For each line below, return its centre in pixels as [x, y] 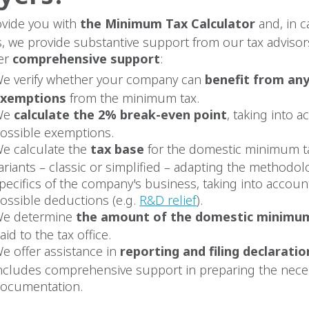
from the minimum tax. [133, 98]
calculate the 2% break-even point [121, 114]
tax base [118, 149]
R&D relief [168, 200]
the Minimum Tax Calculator [168, 24]
